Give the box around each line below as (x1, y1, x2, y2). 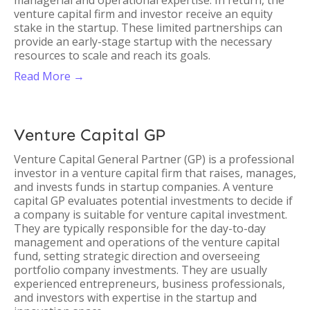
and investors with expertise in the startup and (14, 290, 257, 305)
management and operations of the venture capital (14, 235, 280, 250)
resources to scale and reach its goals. (14, 48, 210, 63)
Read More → (14, 69, 84, 84)
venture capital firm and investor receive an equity (14, 6, 273, 21)
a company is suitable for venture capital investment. (14, 207, 287, 222)
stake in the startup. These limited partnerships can (14, 20, 282, 35)
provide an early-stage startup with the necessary (14, 34, 272, 49)
